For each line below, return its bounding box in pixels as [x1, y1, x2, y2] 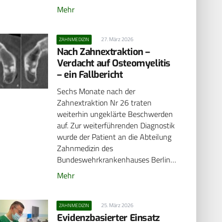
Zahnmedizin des [57, 142, 113, 155]
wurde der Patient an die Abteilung [57, 131, 172, 143]
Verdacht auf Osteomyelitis [57, 56, 171, 69]
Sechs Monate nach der [57, 85, 136, 98]
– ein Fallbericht [57, 68, 123, 81]
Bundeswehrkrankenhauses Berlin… [57, 154, 176, 166]
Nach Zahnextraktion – [57, 45, 150, 58]
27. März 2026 [101, 35, 133, 43]
